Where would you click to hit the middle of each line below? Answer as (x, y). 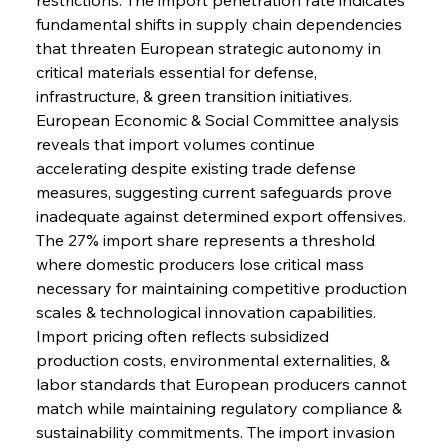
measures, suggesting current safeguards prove (215, 191)
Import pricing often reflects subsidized (184, 335)
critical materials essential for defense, (178, 71)
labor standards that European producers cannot (223, 383)
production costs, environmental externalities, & (214, 359)
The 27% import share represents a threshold (207, 239)
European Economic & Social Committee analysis (219, 119)
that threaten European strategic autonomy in (210, 47)
